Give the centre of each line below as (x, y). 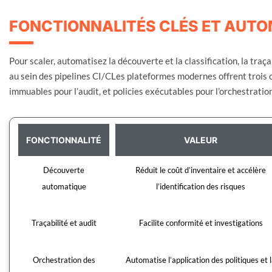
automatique (64, 186)
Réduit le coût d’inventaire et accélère (201, 170)
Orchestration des (64, 260)
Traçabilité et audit (64, 223)
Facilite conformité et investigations (201, 223)
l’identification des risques (201, 186)
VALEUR (201, 140)
